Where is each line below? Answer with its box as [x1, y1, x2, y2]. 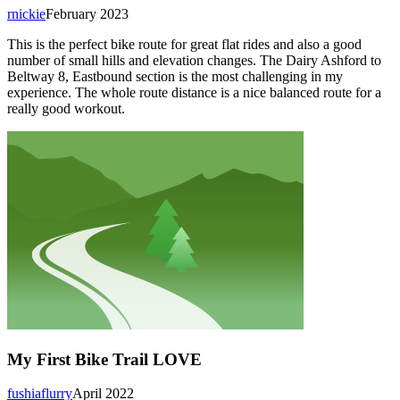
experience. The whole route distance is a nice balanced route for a [7, 84, 381, 100]
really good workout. [7, 100, 125, 116]
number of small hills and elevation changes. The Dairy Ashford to [7, 52, 381, 68]
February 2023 [46, 5, 129, 21]
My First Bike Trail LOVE [7, 349, 202, 369]
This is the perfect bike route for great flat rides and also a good [7, 36, 362, 52]
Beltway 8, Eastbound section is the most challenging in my [7, 68, 343, 84]
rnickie [7, 5, 46, 21]
